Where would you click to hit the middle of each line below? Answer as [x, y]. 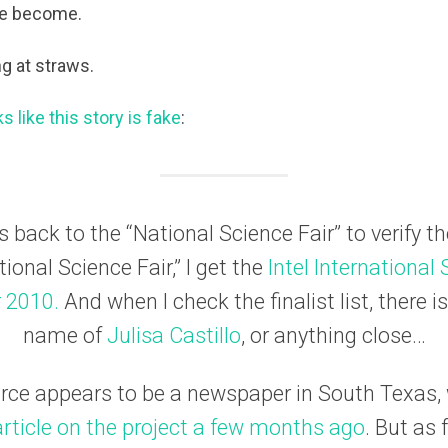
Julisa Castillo [173, 335]
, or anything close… [333, 335]
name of [64, 335]
